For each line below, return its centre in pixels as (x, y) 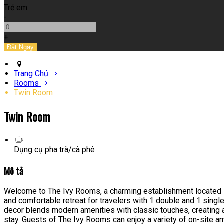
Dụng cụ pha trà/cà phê (54, 149)
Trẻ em (16, 8)
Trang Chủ (31, 74)
